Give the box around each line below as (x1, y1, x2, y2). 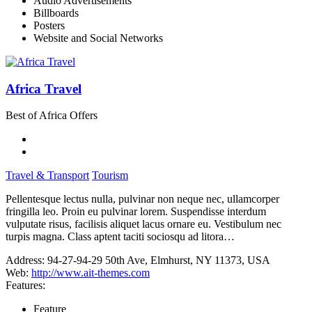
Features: (6, 279, 45, 292)
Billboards (33, 7, 79, 19)
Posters (33, 19, 65, 31)
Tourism (92, 169, 128, 182)
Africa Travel (6, 81, 81, 96)
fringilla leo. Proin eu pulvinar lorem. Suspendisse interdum (6, 205, 266, 218)
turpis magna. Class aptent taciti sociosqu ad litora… (6, 231, 235, 243)
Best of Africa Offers (6, 109, 97, 122)
